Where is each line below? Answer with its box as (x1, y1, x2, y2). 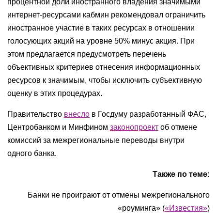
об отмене (158, 123, 197, 131)
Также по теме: (153, 170, 210, 178)
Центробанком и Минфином (7, 123, 110, 131)
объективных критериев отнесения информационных (7, 63, 200, 71)
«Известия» (165, 204, 207, 212)
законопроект (110, 123, 158, 131)
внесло (64, 110, 90, 118)
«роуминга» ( (118, 204, 165, 212)
